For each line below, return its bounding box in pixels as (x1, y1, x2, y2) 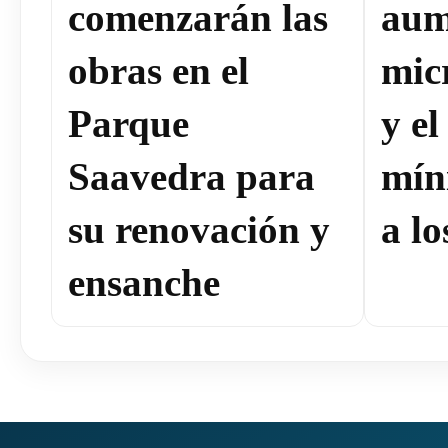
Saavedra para (68, 154, 315, 199)
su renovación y (68, 207, 330, 252)
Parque (68, 101, 189, 146)
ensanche (68, 260, 220, 305)
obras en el (68, 48, 249, 93)
